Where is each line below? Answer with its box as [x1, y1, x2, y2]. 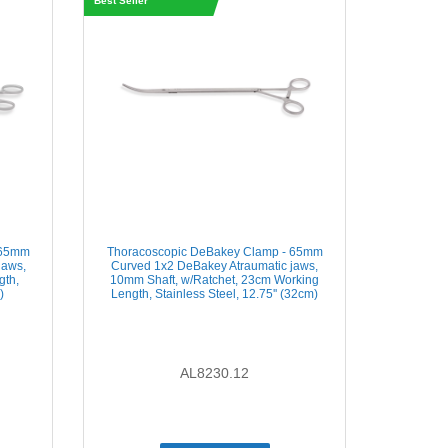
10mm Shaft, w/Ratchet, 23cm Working [110, 273, 320, 287]
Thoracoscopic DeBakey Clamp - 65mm [106, 245, 323, 259]
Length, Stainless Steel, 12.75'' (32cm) [111, 287, 319, 301]
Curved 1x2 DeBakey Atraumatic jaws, [111, 259, 319, 273]
